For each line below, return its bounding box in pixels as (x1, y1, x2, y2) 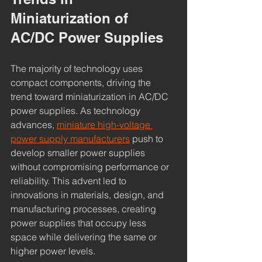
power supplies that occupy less (11, 216, 149, 229)
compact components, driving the (11, 76, 153, 88)
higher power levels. (11, 244, 95, 257)
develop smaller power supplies (11, 146, 147, 158)
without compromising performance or (11, 160, 171, 173)
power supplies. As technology (11, 104, 143, 116)
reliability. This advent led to (11, 174, 129, 187)
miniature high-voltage (57, 118, 153, 130)
